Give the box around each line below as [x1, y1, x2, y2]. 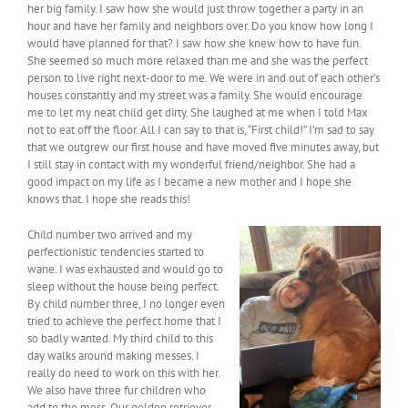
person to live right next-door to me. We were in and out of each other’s [27, 70, 380, 87]
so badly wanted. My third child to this [27, 331, 213, 347]
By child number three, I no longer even [27, 296, 225, 312]
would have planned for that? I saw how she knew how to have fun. [27, 36, 361, 52]
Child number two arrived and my [27, 227, 192, 243]
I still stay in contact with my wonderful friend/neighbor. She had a [27, 157, 355, 173]
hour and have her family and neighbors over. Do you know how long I [27, 18, 373, 35]
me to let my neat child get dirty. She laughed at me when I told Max [27, 105, 368, 121]
